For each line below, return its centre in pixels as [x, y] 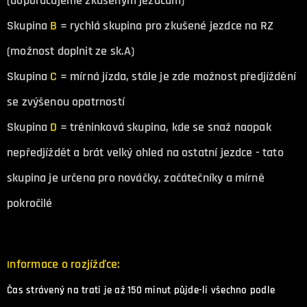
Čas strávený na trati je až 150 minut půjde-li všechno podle [141, 290]
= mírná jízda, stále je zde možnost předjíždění [176, 77]
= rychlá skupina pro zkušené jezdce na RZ [165, 26]
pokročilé [30, 204]
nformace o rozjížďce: [65, 265]
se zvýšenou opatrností [66, 102]
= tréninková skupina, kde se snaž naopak [164, 127]
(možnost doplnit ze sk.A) [71, 51]
